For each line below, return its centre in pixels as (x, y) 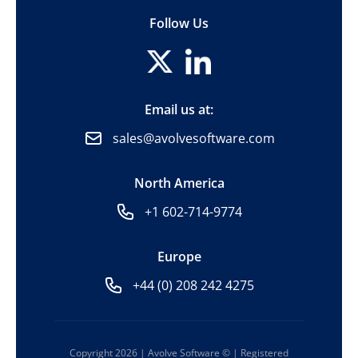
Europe (179, 257)
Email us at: (179, 109)
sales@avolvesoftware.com (193, 138)
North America (179, 183)
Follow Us (179, 23)
